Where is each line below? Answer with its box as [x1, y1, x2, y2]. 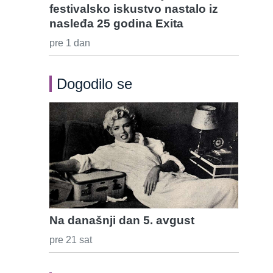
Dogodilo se [57, 75, 132, 92]
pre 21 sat [49, 235, 92, 246]
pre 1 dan [49, 37, 90, 48]
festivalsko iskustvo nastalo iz [49, 2, 218, 15]
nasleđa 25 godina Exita [49, 16, 183, 30]
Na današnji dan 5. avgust [49, 214, 194, 227]
